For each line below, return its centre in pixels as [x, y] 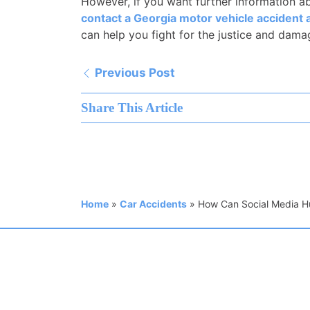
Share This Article [132, 107]
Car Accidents [153, 203]
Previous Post [134, 72]
